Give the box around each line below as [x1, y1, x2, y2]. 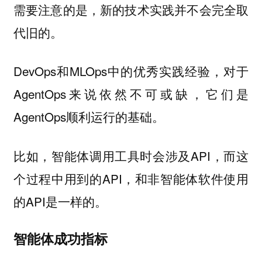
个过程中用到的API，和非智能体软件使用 [13, 169, 249, 187]
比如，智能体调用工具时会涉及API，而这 [13, 146, 249, 164]
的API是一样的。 [13, 192, 107, 210]
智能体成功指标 [13, 229, 108, 249]
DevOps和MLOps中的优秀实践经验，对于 [13, 62, 249, 80]
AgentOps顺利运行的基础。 [13, 108, 164, 126]
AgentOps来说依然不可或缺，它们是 [13, 85, 249, 103]
